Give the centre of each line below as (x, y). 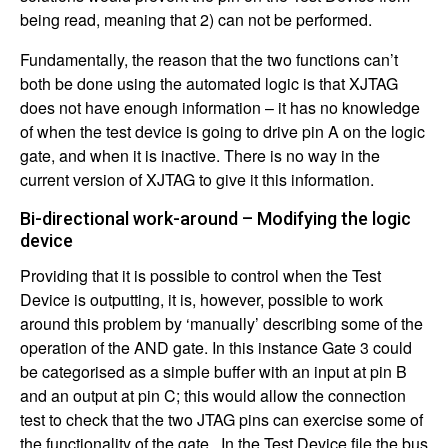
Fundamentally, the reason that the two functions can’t (209, 59)
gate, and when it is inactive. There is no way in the (200, 155)
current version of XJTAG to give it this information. (197, 179)
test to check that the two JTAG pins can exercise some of (221, 419)
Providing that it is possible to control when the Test (200, 275)
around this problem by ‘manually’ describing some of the (221, 323)
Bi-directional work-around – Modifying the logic (215, 218)
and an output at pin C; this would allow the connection (213, 395)
